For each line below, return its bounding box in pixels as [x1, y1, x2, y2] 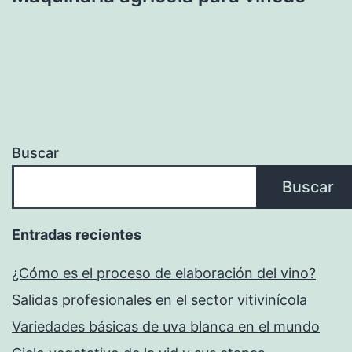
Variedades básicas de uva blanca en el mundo [12, 318, 320, 335]
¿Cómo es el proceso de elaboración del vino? [12, 265, 316, 282]
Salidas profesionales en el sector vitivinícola [12, 291, 307, 309]
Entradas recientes [12, 226, 141, 244]
